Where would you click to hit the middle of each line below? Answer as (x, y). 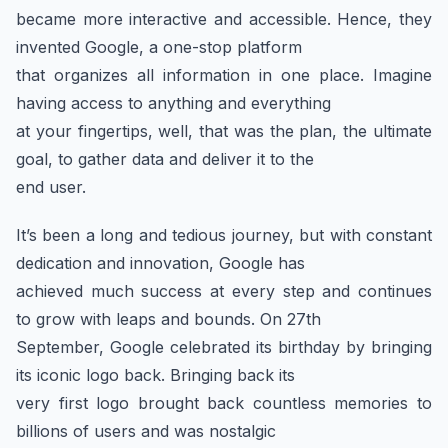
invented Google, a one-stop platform (159, 47)
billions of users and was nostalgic (146, 431)
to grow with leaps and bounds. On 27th (168, 319)
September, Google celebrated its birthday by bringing (224, 347)
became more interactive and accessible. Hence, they (224, 19)
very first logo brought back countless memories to (224, 403)
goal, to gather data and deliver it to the (165, 159)
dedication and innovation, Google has (160, 263)
